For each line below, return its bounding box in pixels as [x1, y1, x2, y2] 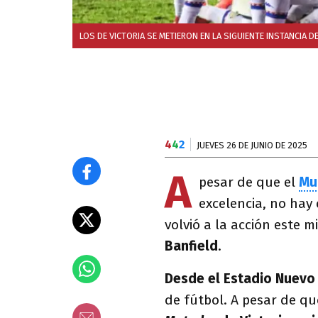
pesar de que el [199, 174, 299, 190]
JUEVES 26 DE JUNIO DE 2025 [197, 140, 307, 150]
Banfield [165, 238, 218, 254]
